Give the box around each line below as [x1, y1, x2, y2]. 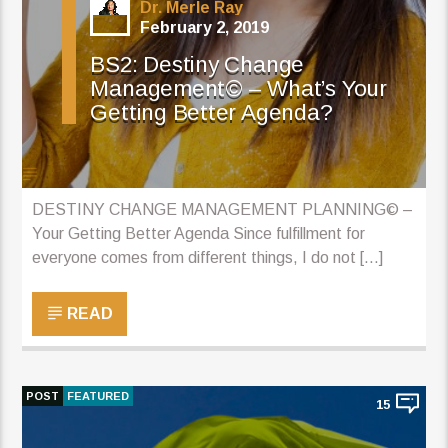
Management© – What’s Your [90, 75, 387, 101]
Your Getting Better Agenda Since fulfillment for [32, 224, 366, 242]
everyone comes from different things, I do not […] [32, 248, 384, 266]
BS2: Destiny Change [90, 51, 305, 77]
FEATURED [67, 390, 130, 403]
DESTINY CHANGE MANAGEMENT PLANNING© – [32, 200, 414, 218]
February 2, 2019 [140, 18, 270, 36]
